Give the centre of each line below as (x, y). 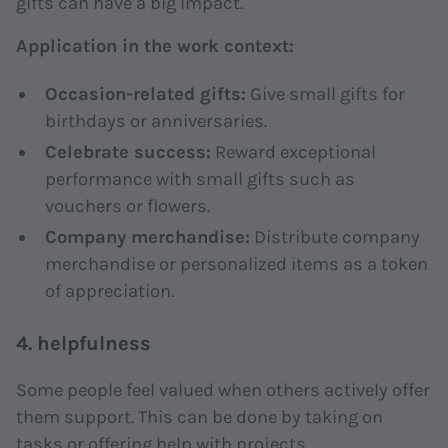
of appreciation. (109, 290)
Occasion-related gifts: (145, 93)
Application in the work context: (155, 46)
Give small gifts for (325, 93)
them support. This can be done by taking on (200, 417)
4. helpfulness (84, 343)
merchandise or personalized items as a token (236, 263)
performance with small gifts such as (199, 178)
